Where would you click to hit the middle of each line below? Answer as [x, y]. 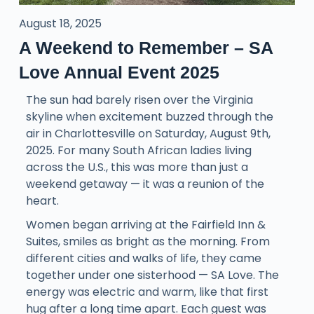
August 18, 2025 [60, 24]
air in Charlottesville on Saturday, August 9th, [148, 134]
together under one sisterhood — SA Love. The [152, 275]
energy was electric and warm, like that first [147, 292]
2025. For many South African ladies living [138, 151]
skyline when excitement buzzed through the [149, 117]
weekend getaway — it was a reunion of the [145, 184]
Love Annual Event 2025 [119, 73]
